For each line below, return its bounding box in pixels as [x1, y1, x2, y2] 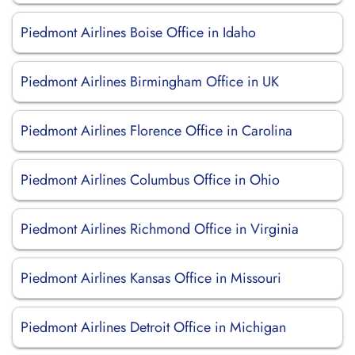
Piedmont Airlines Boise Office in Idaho [21, 22, 256, 43]
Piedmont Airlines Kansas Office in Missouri [21, 268, 281, 288]
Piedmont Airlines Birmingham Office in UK [21, 71, 279, 92]
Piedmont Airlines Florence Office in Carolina [21, 120, 292, 141]
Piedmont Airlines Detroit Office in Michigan [21, 317, 286, 338]
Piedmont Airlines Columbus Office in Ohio [21, 170, 280, 190]
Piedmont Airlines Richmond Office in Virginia [21, 219, 299, 239]
